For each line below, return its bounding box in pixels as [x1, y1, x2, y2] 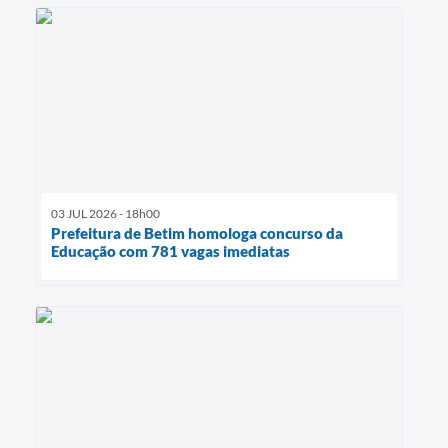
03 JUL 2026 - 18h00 [51, 205, 160, 221]
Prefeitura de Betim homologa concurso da [51, 223, 343, 242]
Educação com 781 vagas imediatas [51, 241, 290, 260]
